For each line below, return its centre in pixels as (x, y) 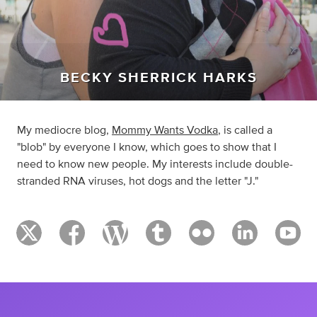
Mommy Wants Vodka (165, 131)
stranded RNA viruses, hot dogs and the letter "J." (138, 181)
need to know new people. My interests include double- (155, 165)
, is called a (245, 131)
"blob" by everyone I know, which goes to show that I (147, 148)
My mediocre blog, (64, 131)
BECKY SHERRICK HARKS (158, 78)
